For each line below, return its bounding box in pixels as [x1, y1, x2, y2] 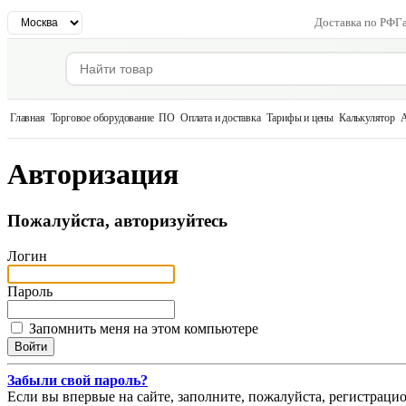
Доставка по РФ [314, 15, 395, 29]
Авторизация [7, 158, 179, 191]
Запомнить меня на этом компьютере [29, 320, 258, 336]
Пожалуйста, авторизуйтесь [7, 210, 227, 230]
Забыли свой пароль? [7, 372, 148, 388]
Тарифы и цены [266, 112, 334, 123]
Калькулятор [339, 112, 395, 123]
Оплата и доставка [180, 112, 261, 123]
